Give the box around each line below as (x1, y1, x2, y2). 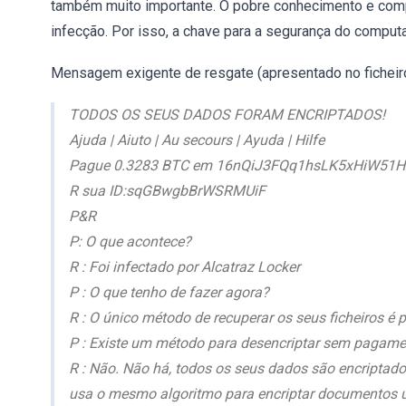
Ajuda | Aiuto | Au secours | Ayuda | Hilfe (69, 131, 324, 149)
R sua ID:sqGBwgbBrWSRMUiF (69, 182, 266, 199)
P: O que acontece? (69, 233, 191, 250)
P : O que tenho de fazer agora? (69, 284, 269, 301)
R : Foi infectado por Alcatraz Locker (69, 258, 300, 275)
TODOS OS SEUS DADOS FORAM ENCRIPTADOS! (69, 106, 385, 123)
